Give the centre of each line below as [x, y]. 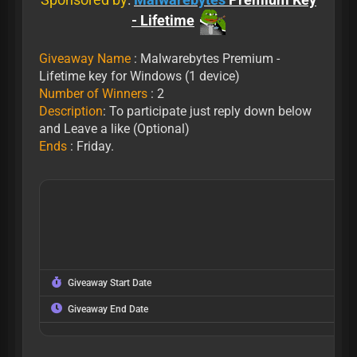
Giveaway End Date [106, 309]
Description [71, 111]
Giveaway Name [84, 59]
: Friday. [92, 146]
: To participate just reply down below [207, 111]
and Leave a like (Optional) [114, 129]
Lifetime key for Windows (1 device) [139, 76]
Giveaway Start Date [108, 283]
